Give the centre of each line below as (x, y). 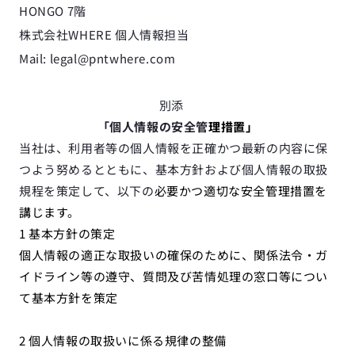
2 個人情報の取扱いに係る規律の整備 (123, 340)
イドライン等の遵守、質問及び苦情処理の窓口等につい (174, 276)
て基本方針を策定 (69, 298)
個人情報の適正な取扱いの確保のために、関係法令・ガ (174, 255)
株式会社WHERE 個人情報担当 (104, 34)
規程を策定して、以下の (87, 191)
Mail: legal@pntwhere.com (97, 58)
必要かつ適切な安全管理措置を (241, 191)
